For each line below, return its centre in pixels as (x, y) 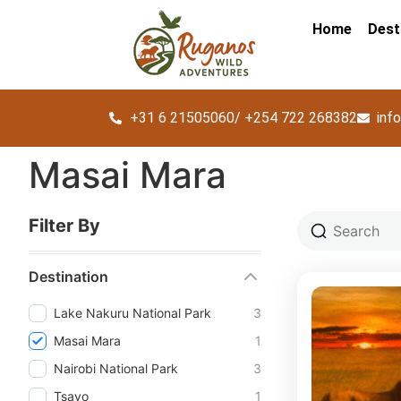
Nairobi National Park (116, 368)
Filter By (64, 226)
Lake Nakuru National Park (132, 312)
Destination (68, 277)
